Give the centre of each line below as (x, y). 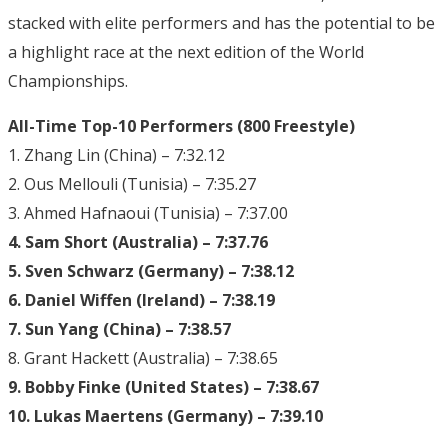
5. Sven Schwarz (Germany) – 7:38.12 (151, 270)
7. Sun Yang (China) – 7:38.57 (119, 328)
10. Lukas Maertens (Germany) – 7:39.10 (165, 415)
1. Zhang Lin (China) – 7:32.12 (116, 154)
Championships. (68, 80)
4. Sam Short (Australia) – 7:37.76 (138, 241)
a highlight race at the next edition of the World (186, 51)
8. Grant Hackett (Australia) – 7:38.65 (143, 357)
